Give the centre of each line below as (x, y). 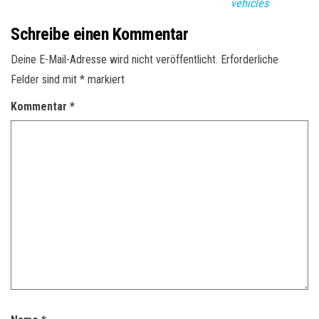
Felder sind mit (45, 80)
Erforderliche (250, 60)
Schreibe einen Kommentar (100, 34)
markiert (105, 80)
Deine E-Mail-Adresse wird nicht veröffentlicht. (114, 60)
